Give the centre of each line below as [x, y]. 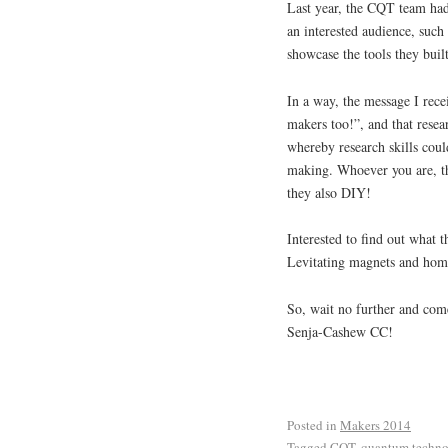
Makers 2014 [375, 424]
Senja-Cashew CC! [340, 332]
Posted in [312, 424]
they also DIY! [329, 192]
